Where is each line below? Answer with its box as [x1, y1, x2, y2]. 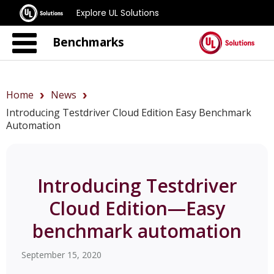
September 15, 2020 [21, 249, 102, 261]
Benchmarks [53, 34, 124, 50]
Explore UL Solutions [76, 6, 160, 19]
